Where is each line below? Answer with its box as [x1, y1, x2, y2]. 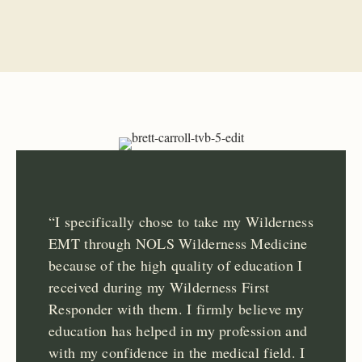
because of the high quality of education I [48, 255, 303, 276]
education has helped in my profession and [48, 321, 308, 341]
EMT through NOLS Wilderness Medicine [48, 234, 308, 254]
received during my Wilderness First [48, 277, 270, 297]
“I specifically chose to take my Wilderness [48, 212, 314, 232]
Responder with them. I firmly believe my [48, 299, 304, 319]
